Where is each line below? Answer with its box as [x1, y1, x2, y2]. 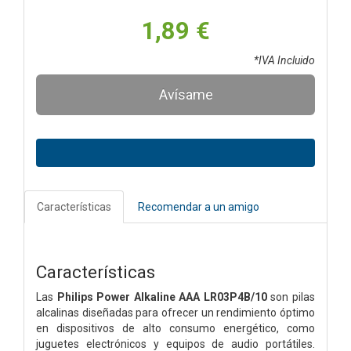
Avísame [155, 85, 213, 103]
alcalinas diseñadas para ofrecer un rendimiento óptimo [36, 306, 315, 319]
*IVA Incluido [254, 53, 315, 67]
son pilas [266, 290, 316, 303]
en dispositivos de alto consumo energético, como [36, 321, 315, 335]
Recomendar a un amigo [138, 200, 259, 213]
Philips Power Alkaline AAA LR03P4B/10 [56, 290, 267, 303]
